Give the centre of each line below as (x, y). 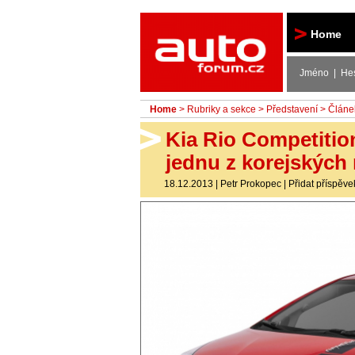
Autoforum (213, 27)
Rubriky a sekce (221, 109)
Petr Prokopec (251, 183)
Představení (292, 109)
